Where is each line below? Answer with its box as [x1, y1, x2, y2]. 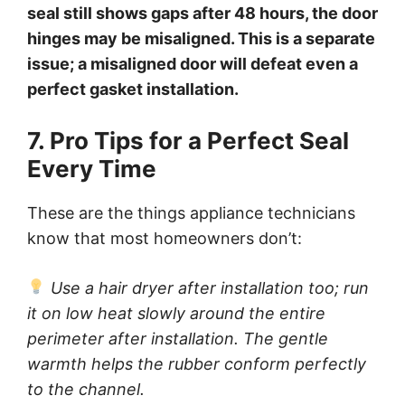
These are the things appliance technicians [27, 202, 355, 222]
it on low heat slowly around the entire [27, 303, 325, 323]
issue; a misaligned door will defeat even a [27, 53, 358, 73]
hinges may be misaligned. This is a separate [27, 28, 375, 48]
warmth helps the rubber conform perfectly [27, 353, 366, 373]
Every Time [27, 154, 156, 183]
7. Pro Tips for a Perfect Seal [27, 126, 349, 155]
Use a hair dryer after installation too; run [45, 278, 369, 297]
